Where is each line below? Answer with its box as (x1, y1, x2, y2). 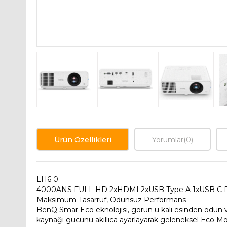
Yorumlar (152, 135, 183, 145)
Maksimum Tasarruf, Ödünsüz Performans (36, 195, 186, 205)
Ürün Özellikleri (54, 135, 111, 145)
